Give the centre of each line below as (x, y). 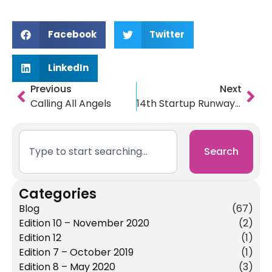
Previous (51, 89)
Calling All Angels (71, 103)
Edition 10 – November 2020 (84, 223)
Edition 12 (40, 237)
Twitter (167, 35)
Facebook (72, 35)
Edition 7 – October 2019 (76, 252)
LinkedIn (68, 68)
